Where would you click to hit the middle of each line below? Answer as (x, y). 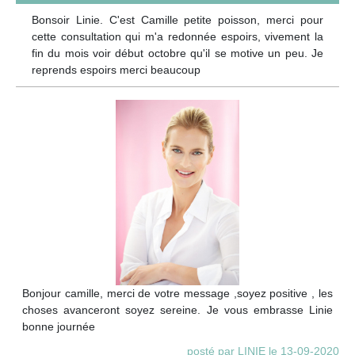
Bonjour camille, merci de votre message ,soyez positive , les (177, 294)
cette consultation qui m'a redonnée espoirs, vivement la (177, 36)
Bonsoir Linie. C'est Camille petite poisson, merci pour (177, 19)
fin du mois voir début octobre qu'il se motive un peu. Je (177, 53)
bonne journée (59, 327)
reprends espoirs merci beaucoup (116, 69)
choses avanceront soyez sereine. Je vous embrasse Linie (177, 310)
